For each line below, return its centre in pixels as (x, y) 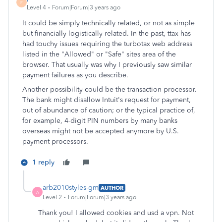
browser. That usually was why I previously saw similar (107, 65)
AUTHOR (112, 188)
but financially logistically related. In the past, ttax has (107, 33)
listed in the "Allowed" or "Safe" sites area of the (99, 54)
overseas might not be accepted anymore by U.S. (101, 131)
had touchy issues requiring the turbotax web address (107, 44)
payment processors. (55, 141)
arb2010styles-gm (71, 188)
